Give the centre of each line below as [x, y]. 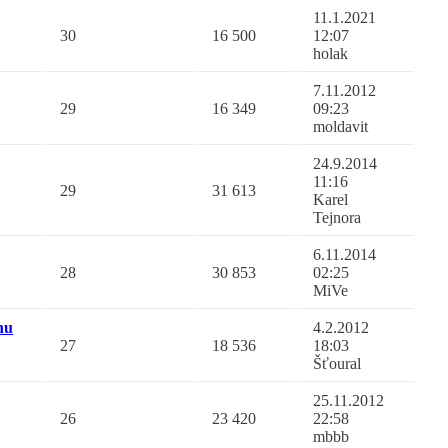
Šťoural [337, 364]
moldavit [340, 127]
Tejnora [337, 218]
